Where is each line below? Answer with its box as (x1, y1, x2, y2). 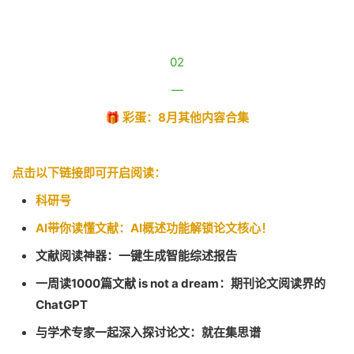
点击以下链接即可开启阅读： (12, 165, 166, 180)
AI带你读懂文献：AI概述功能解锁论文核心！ (36, 220, 273, 235)
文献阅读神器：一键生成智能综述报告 (36, 248, 237, 263)
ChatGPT (36, 297, 88, 312)
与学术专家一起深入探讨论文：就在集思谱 (36, 325, 261, 340)
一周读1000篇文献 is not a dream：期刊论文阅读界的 (36, 276, 326, 291)
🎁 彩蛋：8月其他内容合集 (105, 110, 249, 125)
